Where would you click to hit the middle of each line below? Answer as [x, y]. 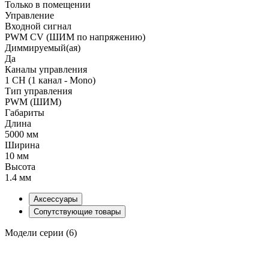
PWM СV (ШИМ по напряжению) [75, 37]
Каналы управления [46, 69]
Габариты [25, 112]
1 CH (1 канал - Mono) [50, 80]
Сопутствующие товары [77, 211]
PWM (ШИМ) [33, 101]
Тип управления [38, 91]
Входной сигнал [38, 26]
